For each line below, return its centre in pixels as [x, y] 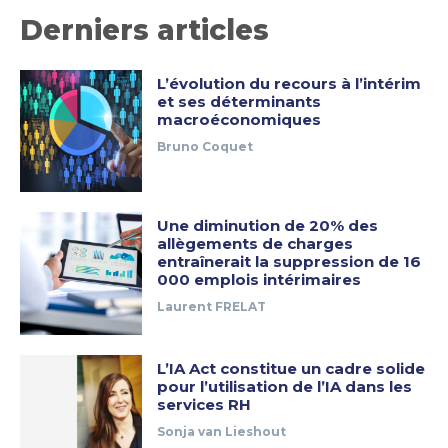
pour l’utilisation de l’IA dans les [285, 386]
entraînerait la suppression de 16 [289, 262]
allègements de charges [255, 244]
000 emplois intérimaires [259, 280]
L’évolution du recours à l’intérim [289, 83]
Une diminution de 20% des [268, 226]
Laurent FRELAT [212, 307]
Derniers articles [144, 29]
